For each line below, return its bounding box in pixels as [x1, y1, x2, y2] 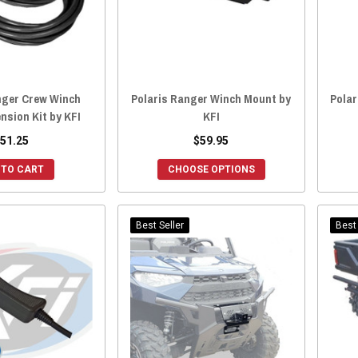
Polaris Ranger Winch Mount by [131, 89, 292, 107]
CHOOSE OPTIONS [167, 163, 255, 175]
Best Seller [135, 219, 184, 231]
